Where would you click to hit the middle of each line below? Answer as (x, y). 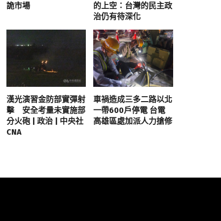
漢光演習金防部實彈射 (46, 99)
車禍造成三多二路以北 (133, 99)
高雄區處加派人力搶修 (133, 121)
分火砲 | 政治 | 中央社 (45, 121)
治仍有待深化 (117, 17)
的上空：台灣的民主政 (133, 6)
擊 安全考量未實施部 (46, 110)
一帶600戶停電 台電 (129, 110)
